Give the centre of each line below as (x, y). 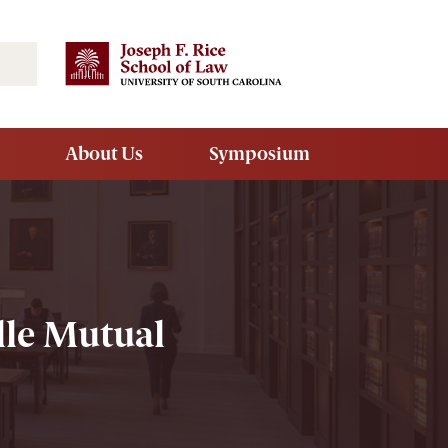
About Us (104, 154)
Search (65, 55)
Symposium (259, 154)
